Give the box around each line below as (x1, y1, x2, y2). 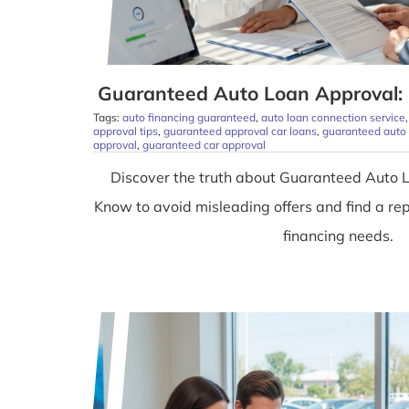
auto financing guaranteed (121, 110, 256, 125)
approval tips (92, 124, 158, 139)
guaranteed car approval (142, 138, 266, 152)
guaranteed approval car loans (163, 124, 317, 139)
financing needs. (283, 226, 394, 246)
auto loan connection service (260, 110, 405, 125)
